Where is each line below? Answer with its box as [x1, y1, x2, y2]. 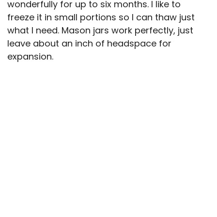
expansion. [7, 50, 53, 62]
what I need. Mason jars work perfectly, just [7, 24, 193, 36]
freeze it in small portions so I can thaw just [7, 11, 195, 23]
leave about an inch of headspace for [7, 37, 171, 49]
